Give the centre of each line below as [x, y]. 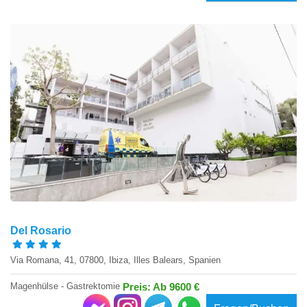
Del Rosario [41, 231]
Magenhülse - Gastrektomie [66, 286]
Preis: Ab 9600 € [161, 286]
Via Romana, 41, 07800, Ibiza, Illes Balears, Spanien [115, 260]
